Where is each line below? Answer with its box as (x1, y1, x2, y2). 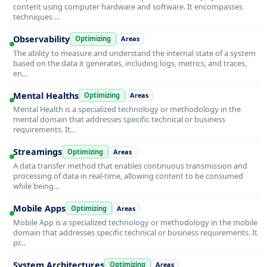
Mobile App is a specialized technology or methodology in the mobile (13, 217, 257, 228)
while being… (13, 181, 60, 192)
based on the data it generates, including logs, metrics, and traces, (13, 57, 247, 69)
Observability (13, 33, 70, 45)
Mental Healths (13, 89, 79, 101)
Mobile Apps (13, 203, 66, 215)
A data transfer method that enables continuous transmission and (13, 160, 247, 172)
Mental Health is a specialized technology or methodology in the (13, 104, 241, 115)
